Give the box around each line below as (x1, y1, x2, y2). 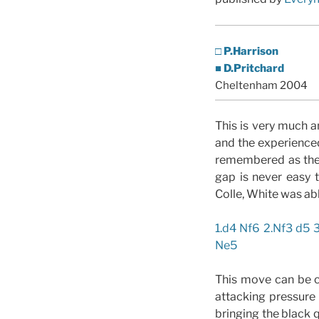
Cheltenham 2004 (215, 78, 308, 92)
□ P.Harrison (215, 44, 278, 58)
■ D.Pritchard (215, 61, 284, 75)
